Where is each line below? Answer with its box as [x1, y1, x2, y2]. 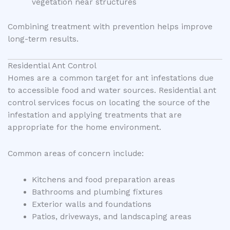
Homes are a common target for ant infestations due [8, 73, 214, 83]
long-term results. [8, 34, 79, 44]
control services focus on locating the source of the [8, 98, 210, 107]
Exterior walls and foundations [31, 199, 151, 209]
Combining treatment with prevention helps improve [8, 22, 213, 31]
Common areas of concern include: [8, 148, 144, 158]
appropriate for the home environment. [8, 122, 161, 132]
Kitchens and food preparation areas [31, 175, 175, 184]
